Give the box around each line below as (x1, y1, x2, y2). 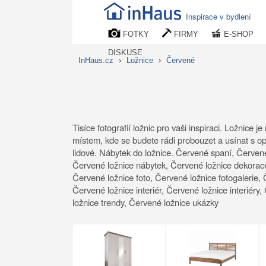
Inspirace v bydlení (186, 11, 251, 22)
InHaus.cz (78, 56, 113, 65)
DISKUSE (108, 48, 142, 57)
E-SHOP (221, 30, 254, 39)
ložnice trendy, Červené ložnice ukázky (72, 196, 218, 209)
